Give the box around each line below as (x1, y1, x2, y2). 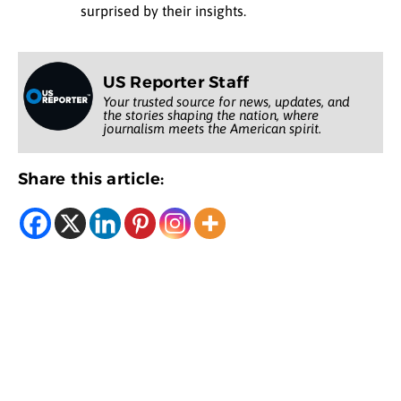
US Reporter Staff (102, 72, 250, 92)
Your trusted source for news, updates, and (102, 93, 349, 109)
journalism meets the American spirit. (102, 120, 321, 136)
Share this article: (18, 168, 165, 189)
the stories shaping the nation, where (102, 107, 319, 123)
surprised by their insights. (81, 3, 246, 20)
